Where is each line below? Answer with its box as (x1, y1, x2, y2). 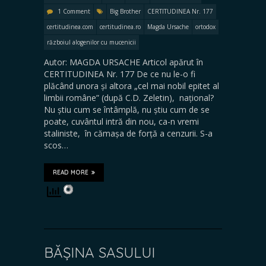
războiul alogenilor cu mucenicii (47, 37, 136, 46)
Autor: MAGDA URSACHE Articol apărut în (44, 56, 203, 68)
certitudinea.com (47, 22, 93, 31)
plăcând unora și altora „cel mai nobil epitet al (44, 80, 219, 91)
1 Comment (58, 7, 90, 15)
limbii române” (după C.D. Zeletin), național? (44, 91, 214, 103)
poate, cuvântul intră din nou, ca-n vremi (44, 115, 199, 127)
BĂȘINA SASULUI (44, 243, 155, 261)
